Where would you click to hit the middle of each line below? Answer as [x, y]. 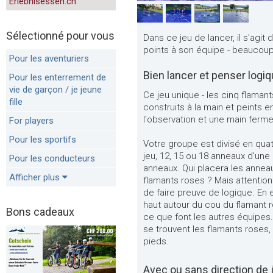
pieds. [156, 241]
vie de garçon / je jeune [55, 90]
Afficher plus [34, 177]
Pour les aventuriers [49, 58]
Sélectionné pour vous [60, 36]
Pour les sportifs [43, 140]
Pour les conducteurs [52, 158]
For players [31, 121]
